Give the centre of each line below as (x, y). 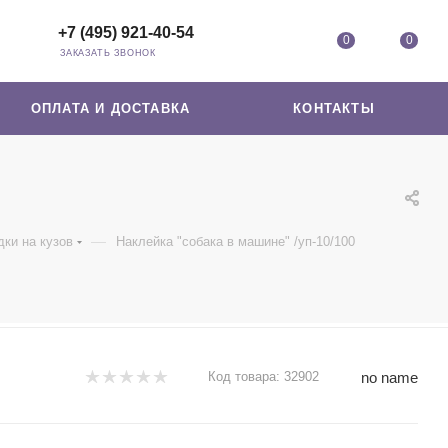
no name (389, 377)
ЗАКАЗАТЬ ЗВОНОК (108, 53)
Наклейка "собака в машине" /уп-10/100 (235, 241)
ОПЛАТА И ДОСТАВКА (110, 108)
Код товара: (244, 376)
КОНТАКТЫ (334, 108)
